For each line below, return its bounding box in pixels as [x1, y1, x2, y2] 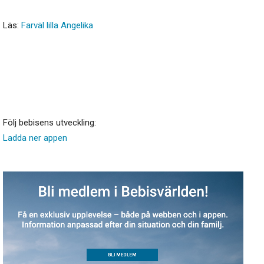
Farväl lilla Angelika [21, 20, 93, 31]
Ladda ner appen [3, 133, 67, 144]
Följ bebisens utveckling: [3, 117, 96, 128]
